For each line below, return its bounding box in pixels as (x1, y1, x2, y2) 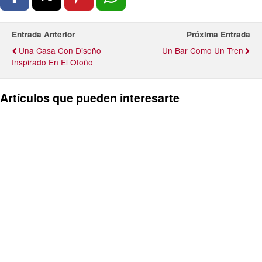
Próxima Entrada (187, 28, 250, 40)
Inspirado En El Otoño (12, 56, 93, 68)
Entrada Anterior (12, 28, 75, 40)
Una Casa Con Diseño (19, 44, 101, 56)
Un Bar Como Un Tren (162, 44, 243, 56)
